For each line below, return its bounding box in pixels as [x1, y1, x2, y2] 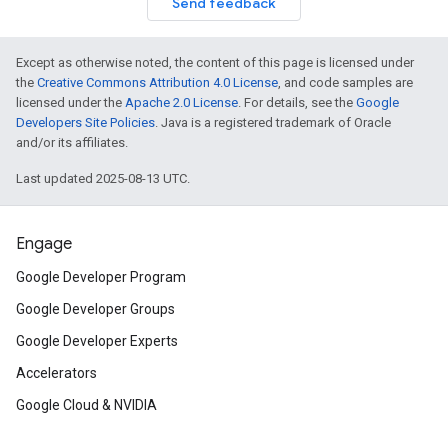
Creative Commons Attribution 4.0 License [37, 75, 278, 90]
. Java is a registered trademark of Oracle [155, 115, 391, 130]
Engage [16, 234, 72, 254]
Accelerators [16, 365, 97, 381]
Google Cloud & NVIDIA [16, 397, 157, 413]
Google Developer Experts [16, 333, 178, 349]
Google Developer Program [16, 269, 186, 285]
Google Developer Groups [16, 301, 175, 317]
